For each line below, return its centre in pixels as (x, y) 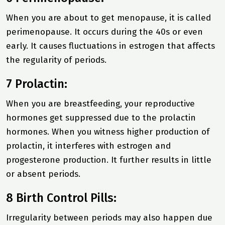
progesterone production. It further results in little (109, 160)
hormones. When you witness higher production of (108, 132)
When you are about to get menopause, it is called (108, 18)
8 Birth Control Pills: (61, 198)
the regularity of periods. (58, 60)
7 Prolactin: (37, 84)
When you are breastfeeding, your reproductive (100, 103)
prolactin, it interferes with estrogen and (88, 146)
